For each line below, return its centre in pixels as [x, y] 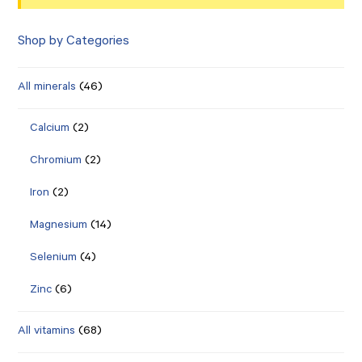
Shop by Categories [74, 42]
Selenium [54, 259]
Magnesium [59, 227]
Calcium [50, 130]
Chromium [56, 162]
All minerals [47, 88]
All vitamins [47, 333]
